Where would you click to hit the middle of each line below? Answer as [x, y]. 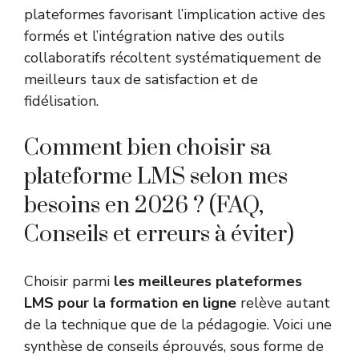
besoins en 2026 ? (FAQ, [144, 206]
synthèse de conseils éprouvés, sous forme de [174, 347]
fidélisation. [61, 101]
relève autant [283, 303]
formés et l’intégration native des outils [154, 36]
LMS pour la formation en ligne [130, 303]
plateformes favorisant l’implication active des [175, 15]
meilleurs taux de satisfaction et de [141, 80]
